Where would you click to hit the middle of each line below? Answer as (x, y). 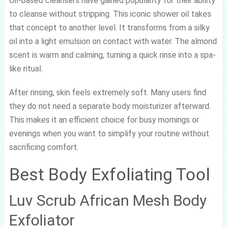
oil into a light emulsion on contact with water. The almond (113, 41)
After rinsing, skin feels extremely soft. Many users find (107, 92)
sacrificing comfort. (44, 147)
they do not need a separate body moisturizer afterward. (110, 106)
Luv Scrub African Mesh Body (108, 200)
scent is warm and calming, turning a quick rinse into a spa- (112, 55)
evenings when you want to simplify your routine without (109, 133)
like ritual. (26, 68)
